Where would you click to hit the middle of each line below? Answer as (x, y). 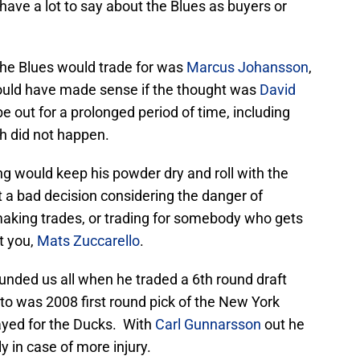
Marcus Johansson (247, 67)
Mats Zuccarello (88, 241)
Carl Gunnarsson (207, 325)
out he (283, 325)
